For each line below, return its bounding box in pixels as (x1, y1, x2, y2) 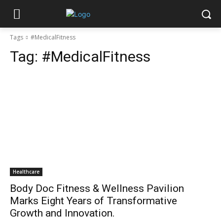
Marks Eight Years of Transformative (10, 195, 177, 207)
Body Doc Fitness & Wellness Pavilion (10, 183, 184, 194)
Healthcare (13, 168, 39, 175)
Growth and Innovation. (10, 207, 115, 219)
